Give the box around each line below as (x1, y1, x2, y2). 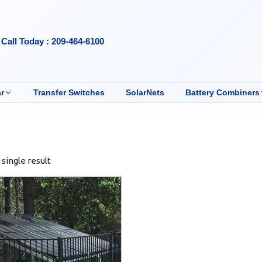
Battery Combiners (185, 87, 260, 97)
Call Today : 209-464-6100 (1, 36, 105, 46)
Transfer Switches (33, 87, 105, 97)
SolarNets (125, 87, 164, 97)
